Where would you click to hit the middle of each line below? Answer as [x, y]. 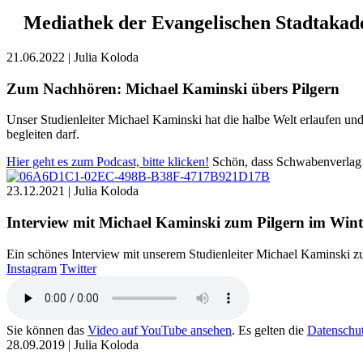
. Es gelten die [269, 330]
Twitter [78, 268]
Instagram [32, 268]
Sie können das [47, 330]
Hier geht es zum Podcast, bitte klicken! [108, 162]
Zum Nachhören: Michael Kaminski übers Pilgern [173, 88]
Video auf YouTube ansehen [160, 330]
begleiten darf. [43, 135]
